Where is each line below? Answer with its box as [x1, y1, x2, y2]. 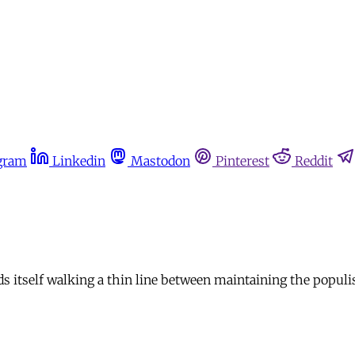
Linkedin [52, 153, 105, 169]
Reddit [295, 153, 333, 169]
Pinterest [216, 153, 269, 169]
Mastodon [131, 153, 190, 169]
